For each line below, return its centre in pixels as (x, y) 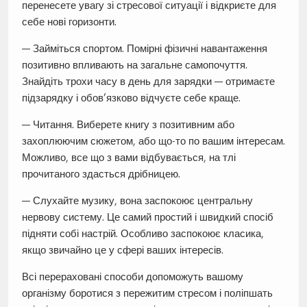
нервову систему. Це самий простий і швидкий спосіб (147, 217)
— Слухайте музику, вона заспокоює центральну (137, 201)
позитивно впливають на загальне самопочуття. (134, 65)
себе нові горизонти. (69, 22)
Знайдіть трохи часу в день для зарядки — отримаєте (148, 82)
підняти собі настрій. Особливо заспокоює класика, (143, 234)
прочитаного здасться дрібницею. (101, 174)
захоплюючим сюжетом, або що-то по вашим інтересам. (153, 141)
